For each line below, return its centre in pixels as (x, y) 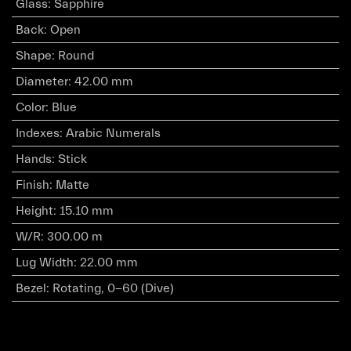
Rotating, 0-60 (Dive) (113, 288)
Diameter (42, 81)
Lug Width (44, 262)
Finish (32, 185)
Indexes (37, 133)
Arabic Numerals (113, 133)
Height (34, 211)
